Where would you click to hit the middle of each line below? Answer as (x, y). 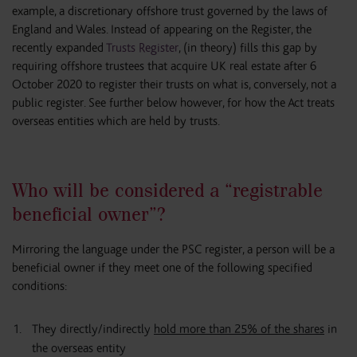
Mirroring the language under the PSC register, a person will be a (173, 249)
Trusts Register (142, 48)
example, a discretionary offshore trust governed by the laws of (170, 11)
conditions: (39, 286)
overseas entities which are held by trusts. (116, 121)
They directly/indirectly (93, 329)
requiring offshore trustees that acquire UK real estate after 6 (164, 66)
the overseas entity (79, 348)
